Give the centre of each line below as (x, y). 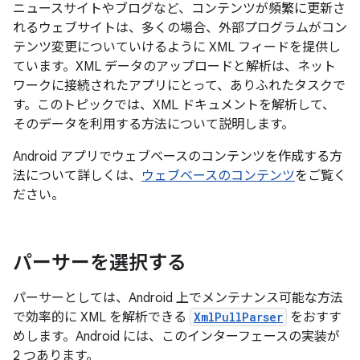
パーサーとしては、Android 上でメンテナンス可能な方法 (178, 298)
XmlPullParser (238, 317)
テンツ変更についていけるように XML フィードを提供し (177, 47)
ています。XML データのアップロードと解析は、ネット (174, 67)
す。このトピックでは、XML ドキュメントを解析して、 (174, 105)
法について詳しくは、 (77, 176)
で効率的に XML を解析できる (101, 317)
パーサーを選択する (100, 263)
